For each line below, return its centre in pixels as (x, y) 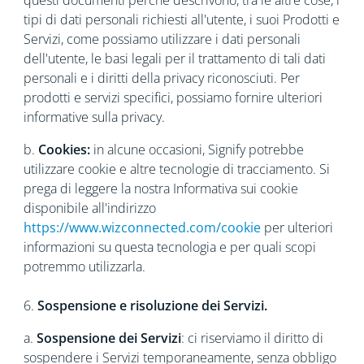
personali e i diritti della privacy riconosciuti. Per (161, 78)
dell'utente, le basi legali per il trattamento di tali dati (174, 58)
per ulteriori (297, 227)
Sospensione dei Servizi (108, 338)
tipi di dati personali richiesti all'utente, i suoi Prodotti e (181, 19)
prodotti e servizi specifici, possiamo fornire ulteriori (173, 97)
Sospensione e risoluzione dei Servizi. (152, 305)
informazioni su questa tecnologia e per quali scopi (169, 247)
